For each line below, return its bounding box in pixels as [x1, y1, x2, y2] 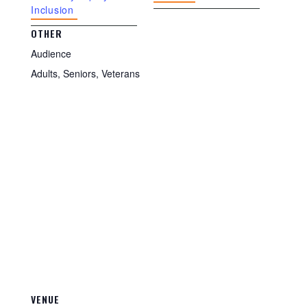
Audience [31, 47, 71, 60]
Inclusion [31, 3, 74, 16]
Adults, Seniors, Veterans [31, 66, 140, 80]
